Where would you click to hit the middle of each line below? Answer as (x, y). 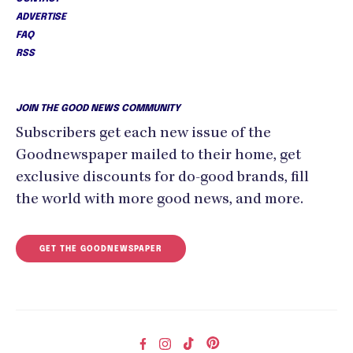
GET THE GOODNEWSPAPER (101, 249)
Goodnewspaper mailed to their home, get (158, 156)
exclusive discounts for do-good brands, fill (162, 178)
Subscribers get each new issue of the (143, 134)
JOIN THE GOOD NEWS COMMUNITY (98, 108)
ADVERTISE (41, 17)
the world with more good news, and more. (160, 200)
